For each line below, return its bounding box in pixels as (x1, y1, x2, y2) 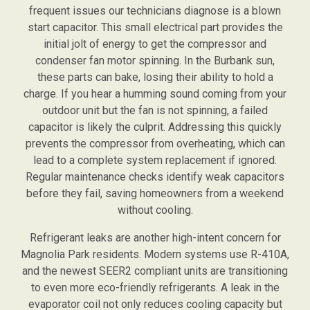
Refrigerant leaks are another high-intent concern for (29, 231, 281, 245)
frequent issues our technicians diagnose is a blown (29, 4, 281, 18)
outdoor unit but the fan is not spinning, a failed (42, 104, 268, 118)
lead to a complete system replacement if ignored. (33, 154, 277, 167)
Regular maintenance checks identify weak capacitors (26, 170, 284, 184)
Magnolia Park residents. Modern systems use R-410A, (21, 248, 289, 262)
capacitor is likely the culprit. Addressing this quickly (28, 120, 282, 134)
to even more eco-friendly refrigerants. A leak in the (30, 281, 280, 295)
